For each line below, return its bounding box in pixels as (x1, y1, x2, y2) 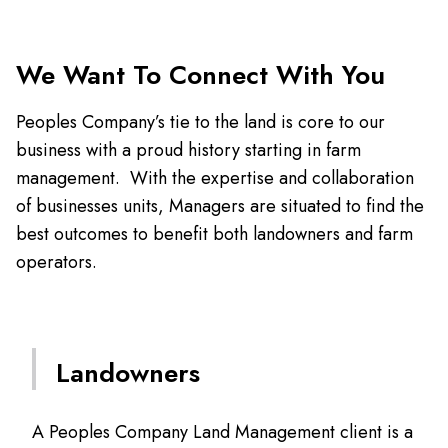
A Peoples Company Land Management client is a (32, 419, 413, 445)
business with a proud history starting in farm (16, 137, 361, 163)
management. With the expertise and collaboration (16, 165, 414, 191)
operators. (16, 249, 97, 275)
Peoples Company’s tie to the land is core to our (16, 109, 385, 135)
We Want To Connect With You (16, 56, 385, 94)
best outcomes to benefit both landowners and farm (16, 221, 413, 247)
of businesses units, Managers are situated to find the (16, 193, 424, 219)
